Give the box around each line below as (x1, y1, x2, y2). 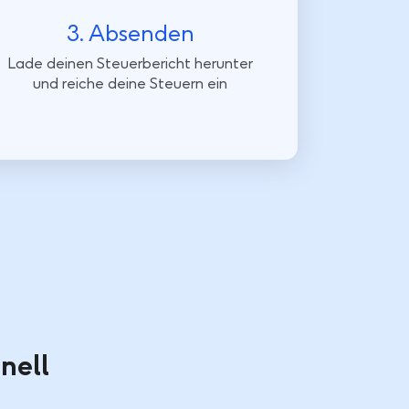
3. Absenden (66, 19, 194, 47)
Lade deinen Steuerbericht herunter (7, 55, 254, 73)
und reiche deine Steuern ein (33, 75, 228, 93)
